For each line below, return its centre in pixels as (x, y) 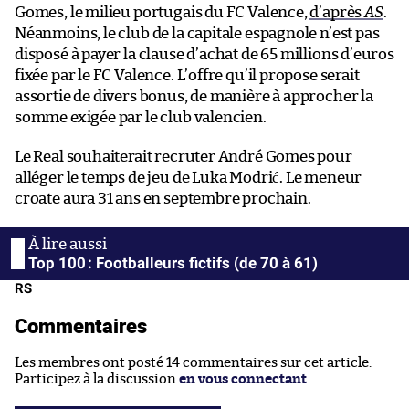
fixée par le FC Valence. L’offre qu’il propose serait (187, 75)
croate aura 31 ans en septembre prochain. (163, 198)
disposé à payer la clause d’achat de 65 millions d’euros (204, 54)
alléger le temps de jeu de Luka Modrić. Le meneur (189, 177)
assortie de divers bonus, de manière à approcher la (194, 96)
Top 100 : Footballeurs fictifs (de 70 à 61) (173, 262)
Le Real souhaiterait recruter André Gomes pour (184, 156)
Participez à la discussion (97, 379)
